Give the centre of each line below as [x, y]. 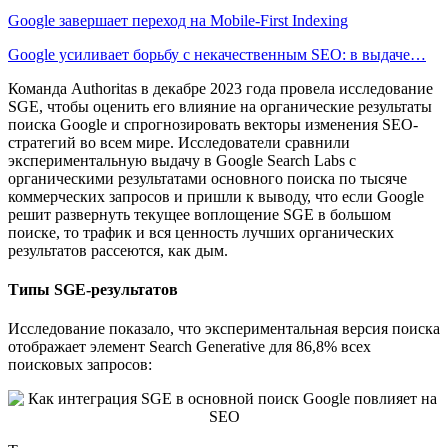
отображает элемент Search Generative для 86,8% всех [189, 347]
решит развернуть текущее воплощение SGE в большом [199, 214]
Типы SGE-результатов [93, 290]
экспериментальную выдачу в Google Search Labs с [182, 160]
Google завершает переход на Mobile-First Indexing [178, 20]
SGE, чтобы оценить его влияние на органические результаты [220, 106]
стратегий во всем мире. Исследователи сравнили [179, 142]
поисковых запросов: [80, 365]
